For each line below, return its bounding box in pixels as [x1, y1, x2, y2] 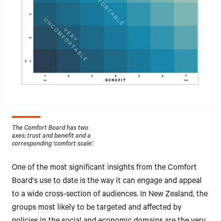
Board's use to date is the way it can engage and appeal [12, 177, 202, 186]
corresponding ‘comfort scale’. [12, 141, 93, 148]
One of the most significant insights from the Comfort [12, 164, 197, 173]
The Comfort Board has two [12, 125, 88, 133]
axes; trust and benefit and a [12, 133, 91, 141]
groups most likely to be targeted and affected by [12, 204, 182, 213]
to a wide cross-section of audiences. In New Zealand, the [12, 190, 208, 200]
